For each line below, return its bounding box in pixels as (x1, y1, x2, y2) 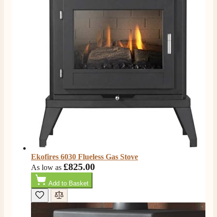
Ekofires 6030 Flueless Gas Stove (31, 153, 138, 161)
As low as (31, 163, 62, 172)
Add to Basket (48, 180, 89, 187)
